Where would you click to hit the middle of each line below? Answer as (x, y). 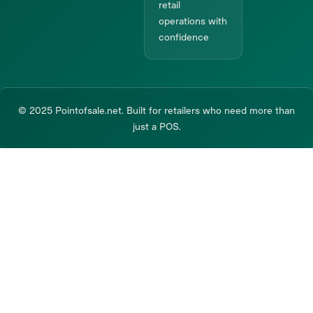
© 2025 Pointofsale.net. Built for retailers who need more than (156, 110)
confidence (184, 37)
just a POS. (156, 126)
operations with (193, 21)
